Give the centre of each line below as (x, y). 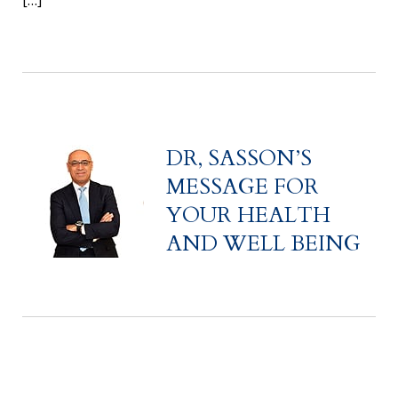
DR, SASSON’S (239, 159)
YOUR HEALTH (248, 216)
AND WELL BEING (263, 244)
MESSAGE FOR (243, 187)
